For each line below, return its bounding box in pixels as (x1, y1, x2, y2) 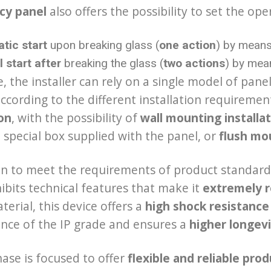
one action (159, 38, 217, 52)
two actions (163, 56, 226, 70)
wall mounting (140, 109, 221, 126)
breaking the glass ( (61, 56, 164, 70)
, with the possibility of (11, 109, 140, 126)
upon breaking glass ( (47, 38, 160, 52)
